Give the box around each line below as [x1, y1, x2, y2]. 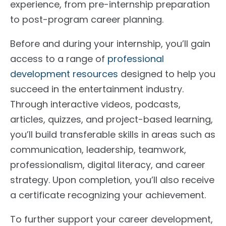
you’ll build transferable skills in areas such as [10, 128, 215, 141]
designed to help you [121, 67, 215, 80]
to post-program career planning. [10, 13, 163, 26]
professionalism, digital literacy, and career [10, 158, 205, 171]
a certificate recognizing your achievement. [10, 188, 206, 201]
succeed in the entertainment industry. [10, 82, 184, 95]
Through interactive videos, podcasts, [10, 97, 181, 110]
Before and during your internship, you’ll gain [10, 37, 210, 50]
